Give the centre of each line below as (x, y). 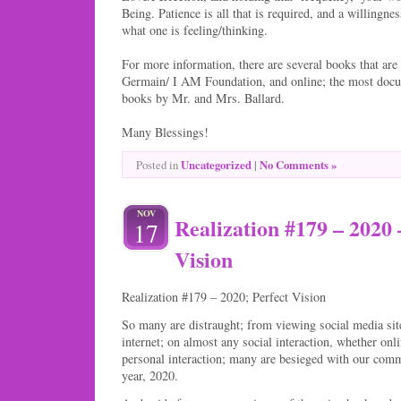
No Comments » (298, 165)
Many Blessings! (165, 132)
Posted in (158, 166)
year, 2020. (150, 375)
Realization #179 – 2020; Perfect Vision (224, 296)
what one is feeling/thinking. (195, 30)
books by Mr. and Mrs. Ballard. (203, 98)
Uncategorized (216, 165)
